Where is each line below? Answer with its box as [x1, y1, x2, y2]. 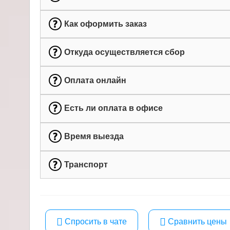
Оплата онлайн [64, 75, 126, 85]
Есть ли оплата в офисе [64, 104, 163, 113]
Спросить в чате [65, 217, 127, 226]
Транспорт [64, 160, 108, 169]
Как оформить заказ [64, 20, 147, 29]
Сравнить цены [168, 217, 227, 226]
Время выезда [64, 132, 124, 141]
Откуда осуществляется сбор [64, 47, 185, 56]
